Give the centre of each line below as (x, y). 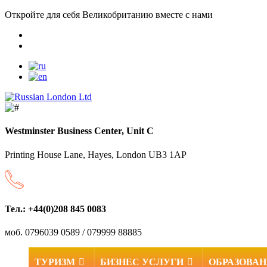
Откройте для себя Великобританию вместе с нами (109, 15)
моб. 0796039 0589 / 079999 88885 (73, 232)
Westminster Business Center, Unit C (79, 131)
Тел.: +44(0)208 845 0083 (55, 209)
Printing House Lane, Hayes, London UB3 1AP (96, 154)
